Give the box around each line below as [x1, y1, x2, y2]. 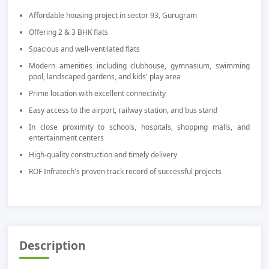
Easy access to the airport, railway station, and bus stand [29, 105, 218, 116]
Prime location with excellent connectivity [29, 88, 166, 99]
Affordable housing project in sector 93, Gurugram [29, 10, 198, 21]
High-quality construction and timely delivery [29, 150, 178, 160]
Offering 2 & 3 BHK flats [29, 27, 109, 38]
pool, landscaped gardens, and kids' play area [29, 71, 181, 82]
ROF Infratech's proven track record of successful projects [29, 166, 222, 177]
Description [19, 237, 86, 253]
